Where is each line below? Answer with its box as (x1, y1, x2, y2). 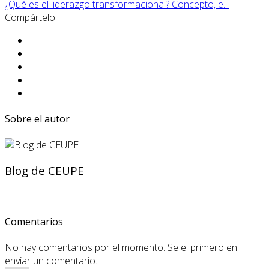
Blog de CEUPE (5, 162, 84, 178)
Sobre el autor (5, 112, 70, 125)
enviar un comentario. (5, 254, 97, 268)
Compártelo (5, 10, 55, 24)
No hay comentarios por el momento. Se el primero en (5, 241, 237, 255)
